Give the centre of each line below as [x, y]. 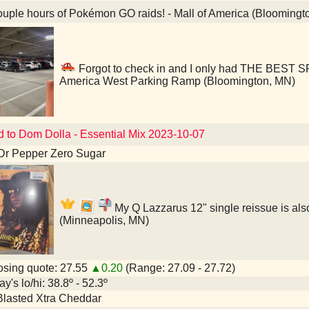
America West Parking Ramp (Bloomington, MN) [177, 81]
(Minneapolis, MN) [104, 220]
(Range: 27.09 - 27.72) [179, 268]
